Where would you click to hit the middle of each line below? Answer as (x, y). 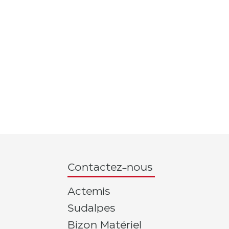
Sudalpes (91, 208)
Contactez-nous (110, 168)
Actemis (89, 191)
